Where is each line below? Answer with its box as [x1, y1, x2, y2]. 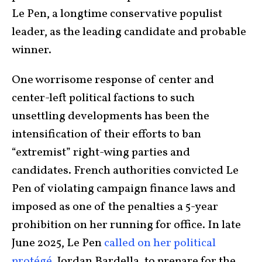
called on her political [104, 235, 216, 251]
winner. [12, 42, 56, 58]
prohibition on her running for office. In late [12, 216, 241, 233]
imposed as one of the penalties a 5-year [12, 198, 218, 215]
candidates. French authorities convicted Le [12, 162, 239, 179]
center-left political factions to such [12, 89, 195, 106]
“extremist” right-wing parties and [12, 144, 190, 161]
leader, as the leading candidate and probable [12, 23, 246, 40]
